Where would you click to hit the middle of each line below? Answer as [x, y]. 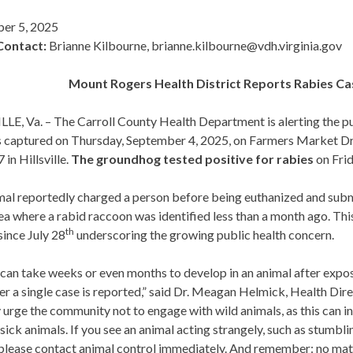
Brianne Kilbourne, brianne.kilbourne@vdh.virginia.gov [195, 46]
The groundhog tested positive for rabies [193, 159]
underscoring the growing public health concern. [204, 235]
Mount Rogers [112, 84]
